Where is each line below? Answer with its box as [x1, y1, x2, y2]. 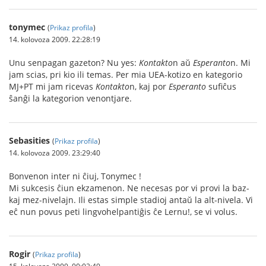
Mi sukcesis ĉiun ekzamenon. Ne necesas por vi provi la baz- [9, 182, 249, 194]
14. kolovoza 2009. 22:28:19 [9, 34, 100, 45]
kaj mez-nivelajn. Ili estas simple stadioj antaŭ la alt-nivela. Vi [9, 194, 253, 206]
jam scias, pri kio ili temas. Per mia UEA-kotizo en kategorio [9, 69, 242, 81]
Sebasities [9, 135, 50, 147]
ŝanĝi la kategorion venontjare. [9, 93, 132, 104]
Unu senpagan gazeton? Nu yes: [9, 57, 139, 69]
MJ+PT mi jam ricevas [9, 81, 96, 93]
